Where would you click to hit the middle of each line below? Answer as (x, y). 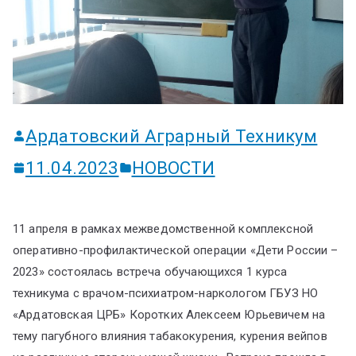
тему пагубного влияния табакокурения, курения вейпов (172, 337)
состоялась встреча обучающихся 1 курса (167, 272)
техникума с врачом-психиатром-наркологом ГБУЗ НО (166, 294)
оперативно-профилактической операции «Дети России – (176, 251)
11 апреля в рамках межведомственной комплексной (163, 229)
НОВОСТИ (173, 168)
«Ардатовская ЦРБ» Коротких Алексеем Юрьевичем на (169, 315)
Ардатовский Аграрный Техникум (172, 136)
